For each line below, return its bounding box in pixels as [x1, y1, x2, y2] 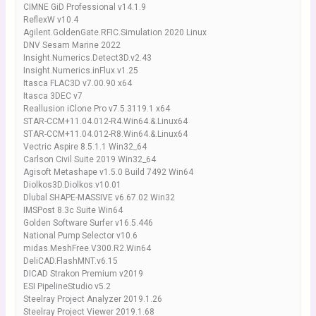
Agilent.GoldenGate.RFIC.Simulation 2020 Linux [23, 28, 207, 37]
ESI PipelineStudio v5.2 [23, 281, 111, 291]
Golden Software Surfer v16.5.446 [23, 218, 153, 228]
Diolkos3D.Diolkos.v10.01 [23, 180, 121, 190]
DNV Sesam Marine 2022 [23, 40, 121, 50]
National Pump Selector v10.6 [23, 231, 138, 241]
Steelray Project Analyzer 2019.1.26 [23, 294, 162, 304]
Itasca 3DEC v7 [23, 91, 83, 101]
